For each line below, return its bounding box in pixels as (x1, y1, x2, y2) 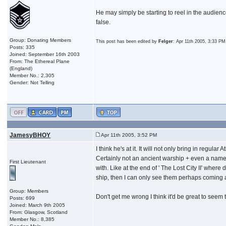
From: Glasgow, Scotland (10, 209, 68, 215)
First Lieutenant (10, 158, 46, 164)
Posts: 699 (10, 195, 35, 201)
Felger (158, 38, 174, 44)
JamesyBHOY (10, 131, 51, 139)
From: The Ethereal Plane (10, 58, 70, 64)
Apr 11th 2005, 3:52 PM (100, 132, 157, 138)
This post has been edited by (96, 38, 159, 44)
